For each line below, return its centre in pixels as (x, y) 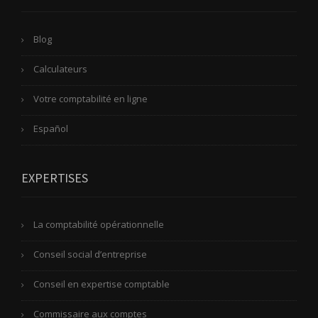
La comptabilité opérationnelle (99, 224)
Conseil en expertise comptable (102, 284)
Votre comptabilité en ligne (91, 98)
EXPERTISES (55, 177)
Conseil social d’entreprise (90, 254)
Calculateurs (60, 68)
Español (51, 128)
